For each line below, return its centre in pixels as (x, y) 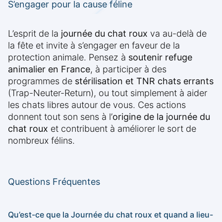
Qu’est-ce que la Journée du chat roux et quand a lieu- (111, 215)
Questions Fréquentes (54, 182)
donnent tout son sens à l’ (60, 117)
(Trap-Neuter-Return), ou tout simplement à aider (108, 93)
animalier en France (49, 69)
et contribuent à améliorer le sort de (122, 129)
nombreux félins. (41, 141)
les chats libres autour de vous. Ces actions (97, 105)
